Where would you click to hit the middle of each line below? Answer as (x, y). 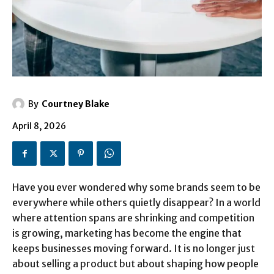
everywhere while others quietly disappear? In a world (136, 203)
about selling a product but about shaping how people (135, 264)
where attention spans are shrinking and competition (133, 218)
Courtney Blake (76, 104)
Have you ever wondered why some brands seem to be (136, 187)
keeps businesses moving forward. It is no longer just (134, 249)
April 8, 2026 (39, 126)
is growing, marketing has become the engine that (127, 233)
